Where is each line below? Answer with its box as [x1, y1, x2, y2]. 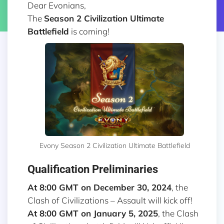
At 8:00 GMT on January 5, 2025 [27, 208, 158, 219]
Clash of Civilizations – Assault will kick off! [27, 195, 192, 206]
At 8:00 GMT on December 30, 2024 [27, 182, 171, 193]
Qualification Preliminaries [27, 163, 158, 176]
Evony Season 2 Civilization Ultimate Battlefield [39, 140, 190, 150]
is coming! [69, 26, 109, 37]
